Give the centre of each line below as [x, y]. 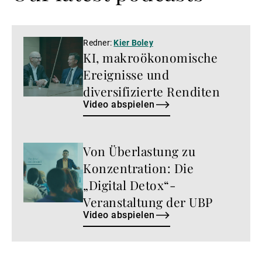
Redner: [99, 42]
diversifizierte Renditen [152, 91]
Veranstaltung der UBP [148, 201]
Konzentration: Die [139, 168]
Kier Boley [133, 42]
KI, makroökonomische [151, 57]
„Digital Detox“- [130, 185]
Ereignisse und [126, 74]
